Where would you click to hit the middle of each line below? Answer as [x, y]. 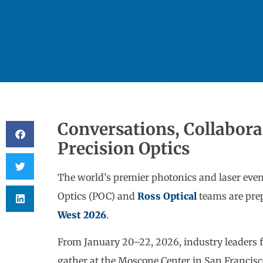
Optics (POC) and [97, 196]
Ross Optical [167, 196]
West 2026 [82, 215]
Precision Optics [124, 149]
